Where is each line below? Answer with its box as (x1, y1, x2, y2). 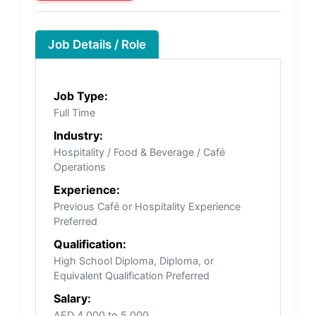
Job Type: (54, 88, 108, 103)
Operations (54, 160, 106, 173)
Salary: (54, 291, 91, 305)
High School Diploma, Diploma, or (54, 254, 214, 267)
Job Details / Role (48, 37, 146, 51)
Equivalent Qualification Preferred (54, 269, 209, 281)
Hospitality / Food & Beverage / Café (54, 145, 225, 158)
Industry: (54, 128, 103, 142)
